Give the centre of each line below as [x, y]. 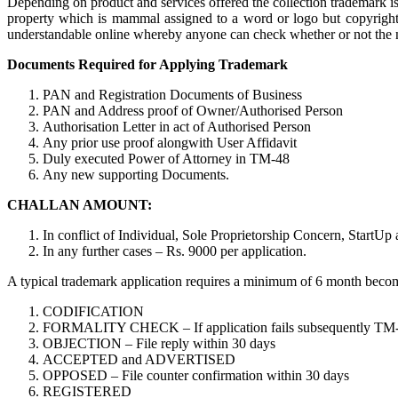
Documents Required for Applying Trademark [147, 64]
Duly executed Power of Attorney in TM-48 [166, 159]
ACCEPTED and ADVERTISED [139, 359]
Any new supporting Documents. [136, 175]
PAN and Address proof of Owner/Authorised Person [193, 111]
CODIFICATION [93, 311]
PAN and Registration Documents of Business [172, 95]
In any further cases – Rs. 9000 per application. [175, 251]
